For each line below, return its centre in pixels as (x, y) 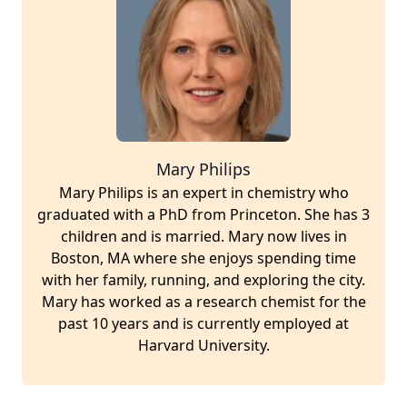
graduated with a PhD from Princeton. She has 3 (203, 214)
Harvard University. (203, 345)
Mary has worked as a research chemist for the (203, 302)
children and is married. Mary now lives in (203, 236)
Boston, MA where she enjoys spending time (203, 258)
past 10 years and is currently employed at (203, 323)
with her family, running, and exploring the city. (203, 280)
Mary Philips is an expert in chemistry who (203, 193)
